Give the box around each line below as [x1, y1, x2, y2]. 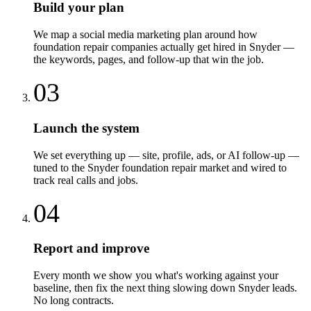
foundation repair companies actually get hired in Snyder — [33, 41, 294, 53]
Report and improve [33, 241, 149, 256]
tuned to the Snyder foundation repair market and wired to [33, 161, 287, 174]
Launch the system [33, 120, 140, 135]
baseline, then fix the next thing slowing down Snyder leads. [33, 281, 297, 294]
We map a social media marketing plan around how [33, 28, 258, 41]
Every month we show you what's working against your [33, 269, 278, 281]
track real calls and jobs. [33, 174, 138, 186]
